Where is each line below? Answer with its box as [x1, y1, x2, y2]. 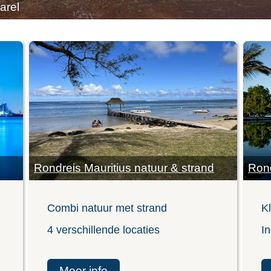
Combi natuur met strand [47, 202, 167, 215]
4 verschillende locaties [47, 224, 160, 237]
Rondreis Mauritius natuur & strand [34, 162, 214, 175]
